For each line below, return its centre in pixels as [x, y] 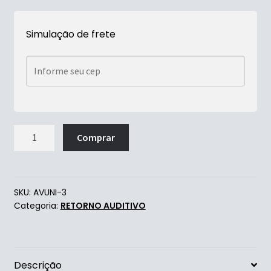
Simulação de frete [70, 34]
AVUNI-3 [50, 192]
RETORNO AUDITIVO [103, 205]
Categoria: [37, 205]
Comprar [96, 138]
